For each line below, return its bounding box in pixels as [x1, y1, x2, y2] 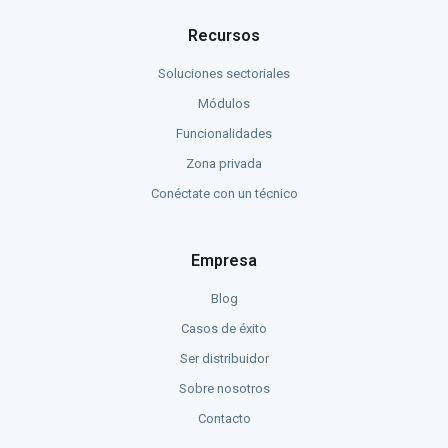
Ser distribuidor [179, 350, 269, 366]
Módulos [198, 95, 250, 111]
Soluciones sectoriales [158, 65, 290, 81]
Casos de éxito [181, 320, 267, 336]
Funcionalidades [176, 125, 272, 141]
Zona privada [186, 155, 262, 171]
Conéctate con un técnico [150, 185, 298, 201]
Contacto [197, 410, 251, 426]
